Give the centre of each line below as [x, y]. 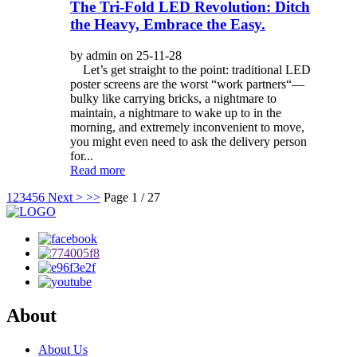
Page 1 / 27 [132, 197]
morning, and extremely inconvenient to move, [187, 127]
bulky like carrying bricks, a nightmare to [173, 98]
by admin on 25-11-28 [126, 55]
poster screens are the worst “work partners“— [187, 84]
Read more [98, 170]
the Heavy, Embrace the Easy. [168, 24]
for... [82, 155]
